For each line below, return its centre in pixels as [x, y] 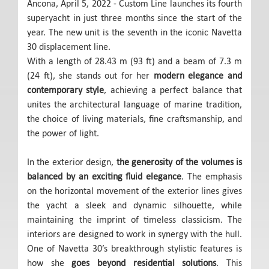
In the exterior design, [72, 162]
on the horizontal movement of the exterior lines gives [134, 191]
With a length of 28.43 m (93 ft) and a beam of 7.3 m [134, 61]
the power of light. [63, 133]
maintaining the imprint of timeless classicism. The [134, 220]
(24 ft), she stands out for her [90, 76]
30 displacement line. [69, 47]
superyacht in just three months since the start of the [134, 18]
